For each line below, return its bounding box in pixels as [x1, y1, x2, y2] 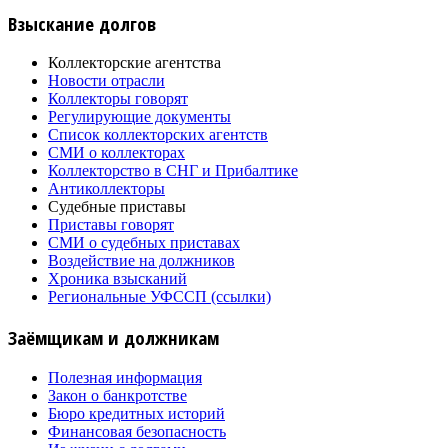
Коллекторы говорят [48, 90, 188, 108]
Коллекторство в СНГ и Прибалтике [48, 162, 298, 180]
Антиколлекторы [48, 180, 165, 198]
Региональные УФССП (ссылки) [48, 288, 271, 306]
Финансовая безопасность [48, 422, 226, 440]
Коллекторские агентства [48, 54, 221, 72]
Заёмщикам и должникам [8, 324, 219, 350]
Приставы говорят [48, 216, 174, 234]
